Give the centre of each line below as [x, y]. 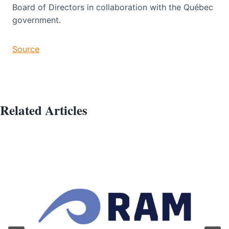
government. [38, 20]
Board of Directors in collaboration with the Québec [113, 7]
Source [26, 49]
